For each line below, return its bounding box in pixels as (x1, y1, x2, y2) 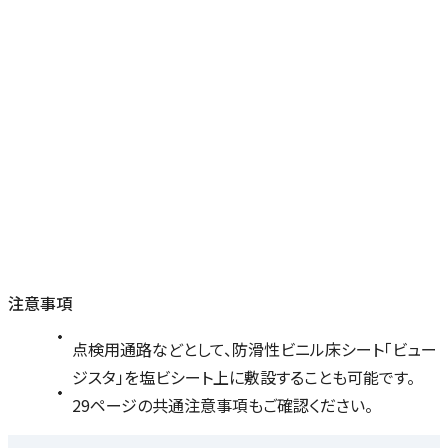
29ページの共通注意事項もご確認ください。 (72, 393, 373, 418)
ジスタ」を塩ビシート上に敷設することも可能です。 (72, 365, 415, 390)
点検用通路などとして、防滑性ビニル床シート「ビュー (72, 337, 437, 362)
